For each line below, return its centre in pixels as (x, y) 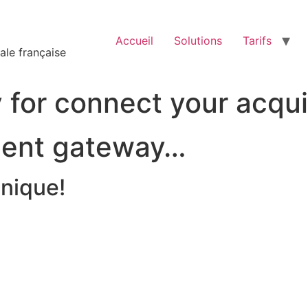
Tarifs (257, 41)
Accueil (134, 41)
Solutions (198, 41)
